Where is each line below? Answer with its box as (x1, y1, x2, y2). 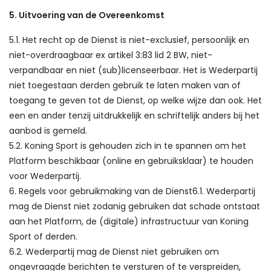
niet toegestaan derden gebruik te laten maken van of (9, 79, 241, 91)
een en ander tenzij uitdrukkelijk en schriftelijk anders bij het (9, 109, 260, 122)
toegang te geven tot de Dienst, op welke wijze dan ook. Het (9, 94, 262, 106)
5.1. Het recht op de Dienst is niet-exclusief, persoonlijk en (9, 34, 249, 46)
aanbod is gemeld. (9, 125, 87, 137)
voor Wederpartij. (9, 170, 81, 182)
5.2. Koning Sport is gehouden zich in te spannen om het (9, 140, 246, 152)
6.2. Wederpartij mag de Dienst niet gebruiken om (9, 246, 219, 258)
